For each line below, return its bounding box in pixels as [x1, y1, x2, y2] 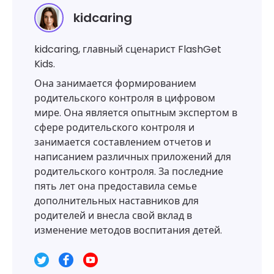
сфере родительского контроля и [34, 120, 194, 135]
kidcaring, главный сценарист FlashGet [34, 42, 221, 56]
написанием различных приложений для [34, 150, 231, 164]
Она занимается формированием [34, 76, 196, 91]
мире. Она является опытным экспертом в [34, 106, 237, 120]
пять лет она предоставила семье [34, 179, 197, 193]
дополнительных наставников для [34, 194, 199, 208]
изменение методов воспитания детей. [34, 223, 222, 237]
